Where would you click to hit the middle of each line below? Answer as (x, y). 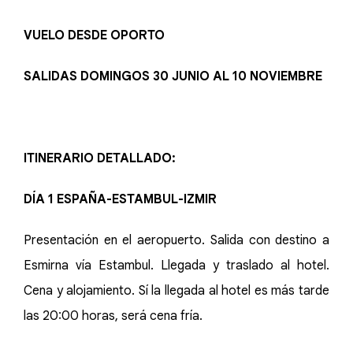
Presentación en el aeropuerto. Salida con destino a (176, 240)
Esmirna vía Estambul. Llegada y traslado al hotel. (176, 266)
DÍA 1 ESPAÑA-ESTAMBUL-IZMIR (120, 199)
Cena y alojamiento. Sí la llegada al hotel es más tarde (176, 291)
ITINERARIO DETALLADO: (100, 158)
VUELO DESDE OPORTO (94, 35)
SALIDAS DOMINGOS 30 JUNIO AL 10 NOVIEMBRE (173, 76)
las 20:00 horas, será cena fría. (113, 316)
